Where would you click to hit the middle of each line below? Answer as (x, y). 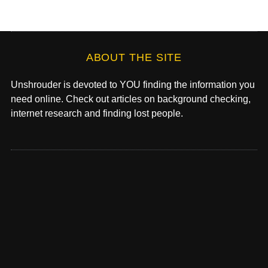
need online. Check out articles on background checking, (130, 99)
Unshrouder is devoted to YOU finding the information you (133, 84)
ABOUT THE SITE (134, 57)
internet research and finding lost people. (97, 113)
